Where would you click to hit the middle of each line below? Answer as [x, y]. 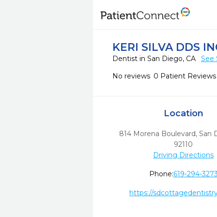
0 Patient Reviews [185, 76]
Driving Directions [184, 155]
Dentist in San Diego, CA [155, 59]
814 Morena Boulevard [158, 134]
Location [183, 113]
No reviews [131, 76]
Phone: [161, 174]
